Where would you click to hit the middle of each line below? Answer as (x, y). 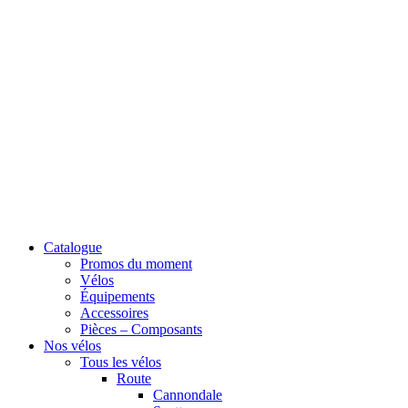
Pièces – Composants (141, 329)
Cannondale (188, 395)
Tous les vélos (121, 362)
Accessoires (114, 313)
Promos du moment (136, 264)
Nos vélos (72, 346)
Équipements (117, 296)
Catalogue (73, 247)
